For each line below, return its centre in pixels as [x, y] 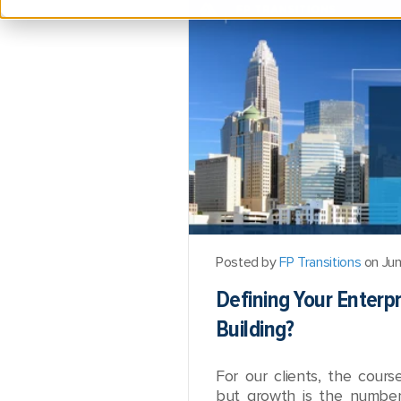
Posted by [248, 262]
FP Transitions [320, 262]
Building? [255, 329]
